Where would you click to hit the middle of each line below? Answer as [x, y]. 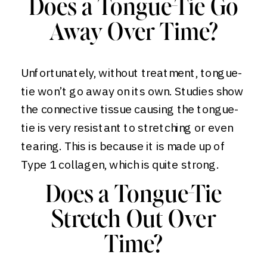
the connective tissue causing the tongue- [130, 109]
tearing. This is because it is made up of [123, 146]
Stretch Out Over [133, 221]
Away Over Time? [133, 34]
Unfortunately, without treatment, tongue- [132, 73]
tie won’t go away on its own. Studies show [132, 91]
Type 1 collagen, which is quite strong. [120, 164]
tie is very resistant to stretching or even [127, 128]
